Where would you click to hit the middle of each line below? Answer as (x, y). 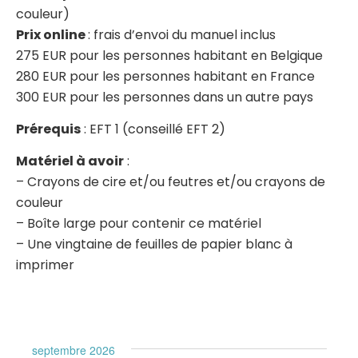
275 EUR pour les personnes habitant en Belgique (169, 55)
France (292, 76)
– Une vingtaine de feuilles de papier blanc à (154, 245)
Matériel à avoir (70, 161)
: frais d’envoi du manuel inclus (182, 34)
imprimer (45, 265)
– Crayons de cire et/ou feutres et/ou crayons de (171, 182)
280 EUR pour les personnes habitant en (143, 76)
